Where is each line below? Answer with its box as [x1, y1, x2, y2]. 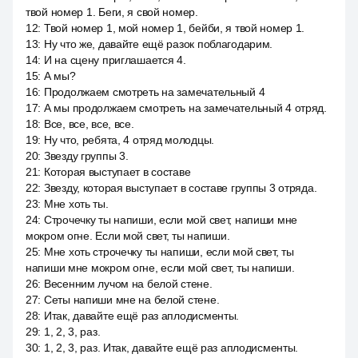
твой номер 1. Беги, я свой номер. [26, 6, 198, 18]
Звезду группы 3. [43, 149, 129, 162]
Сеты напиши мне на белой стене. [43, 293, 220, 306]
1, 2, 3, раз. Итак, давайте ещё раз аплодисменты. [43, 341, 299, 354]
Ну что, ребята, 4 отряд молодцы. [43, 133, 214, 146]
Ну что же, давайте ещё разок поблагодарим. [43, 38, 273, 50]
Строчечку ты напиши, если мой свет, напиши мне [43, 213, 298, 226]
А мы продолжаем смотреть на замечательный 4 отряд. [43, 101, 327, 114]
